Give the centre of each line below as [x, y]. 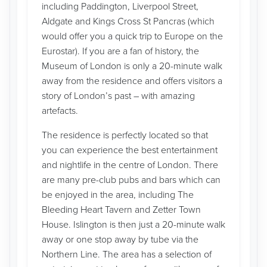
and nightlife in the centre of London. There [130, 165]
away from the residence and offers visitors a [132, 81]
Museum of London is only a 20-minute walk [132, 66]
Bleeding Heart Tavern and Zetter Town [121, 210]
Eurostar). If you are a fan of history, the [120, 51]
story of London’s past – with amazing [118, 96]
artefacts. [60, 111]
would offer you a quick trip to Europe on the [132, 36]
